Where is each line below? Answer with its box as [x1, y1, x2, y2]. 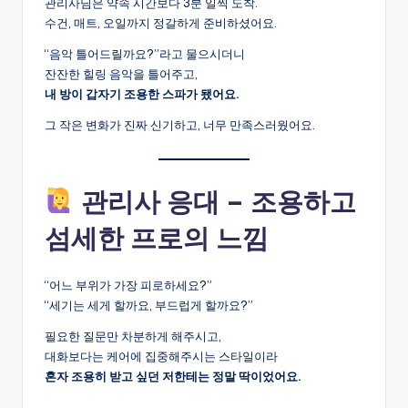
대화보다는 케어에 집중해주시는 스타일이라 [45, 348, 278, 363]
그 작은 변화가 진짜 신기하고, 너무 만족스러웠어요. [45, 117, 315, 133]
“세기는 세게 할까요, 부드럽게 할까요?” [45, 297, 253, 312]
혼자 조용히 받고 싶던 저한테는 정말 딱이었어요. [45, 368, 301, 383]
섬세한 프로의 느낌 [45, 220, 269, 255]
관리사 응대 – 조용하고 [74, 184, 356, 219]
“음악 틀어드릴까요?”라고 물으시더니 [45, 46, 245, 62]
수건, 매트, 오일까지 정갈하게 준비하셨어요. [45, 15, 277, 31]
